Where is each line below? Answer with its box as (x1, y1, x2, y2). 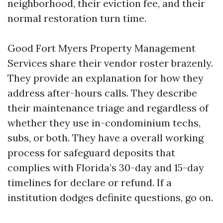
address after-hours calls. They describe (7, 87, 197, 99)
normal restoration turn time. (7, 12, 146, 24)
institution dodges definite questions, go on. (7, 191, 213, 204)
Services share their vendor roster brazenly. (7, 57, 213, 69)
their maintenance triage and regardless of (7, 102, 209, 114)
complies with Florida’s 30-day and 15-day (7, 161, 204, 174)
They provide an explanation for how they (7, 72, 204, 84)
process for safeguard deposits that (7, 146, 175, 159)
